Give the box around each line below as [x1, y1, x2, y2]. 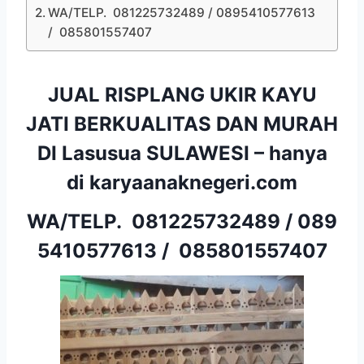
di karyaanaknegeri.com [67, 170, 297, 194]
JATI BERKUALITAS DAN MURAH [26, 111, 338, 136]
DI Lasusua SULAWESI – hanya [37, 141, 327, 165]
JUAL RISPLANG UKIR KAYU [47, 82, 317, 106]
